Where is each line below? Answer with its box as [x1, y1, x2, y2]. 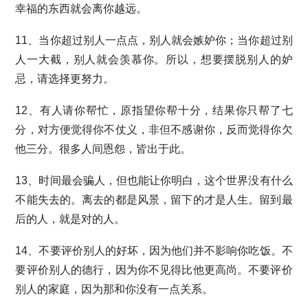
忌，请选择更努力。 [15, 73, 115, 85]
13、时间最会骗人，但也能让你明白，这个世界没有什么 [15, 175, 293, 186]
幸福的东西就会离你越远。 [15, 3, 148, 14]
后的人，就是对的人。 [15, 213, 126, 225]
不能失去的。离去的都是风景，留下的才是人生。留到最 [15, 194, 293, 206]
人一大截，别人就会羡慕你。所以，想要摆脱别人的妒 [15, 54, 293, 65]
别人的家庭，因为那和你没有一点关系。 [15, 283, 214, 295]
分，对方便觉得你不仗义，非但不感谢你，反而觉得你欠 [15, 124, 293, 135]
